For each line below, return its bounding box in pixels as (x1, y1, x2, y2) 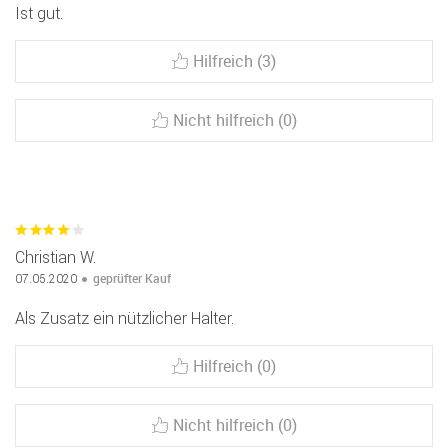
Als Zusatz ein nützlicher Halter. (15, 308, 234, 329)
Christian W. (15, 247, 96, 268)
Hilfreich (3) (193, 50, 276, 73)
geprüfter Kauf (93, 270, 171, 287)
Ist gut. (15, 3, 63, 24)
